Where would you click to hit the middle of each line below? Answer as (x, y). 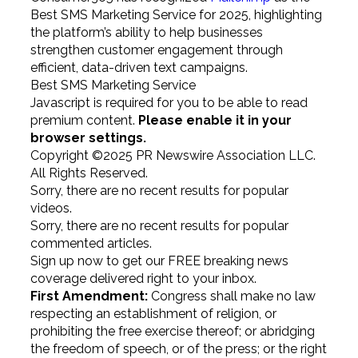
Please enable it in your (215, 120)
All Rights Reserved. (89, 173)
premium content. (84, 120)
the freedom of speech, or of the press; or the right (178, 349)
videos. (51, 208)
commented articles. (91, 243)
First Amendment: (89, 296)
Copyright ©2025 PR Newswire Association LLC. (173, 155)
